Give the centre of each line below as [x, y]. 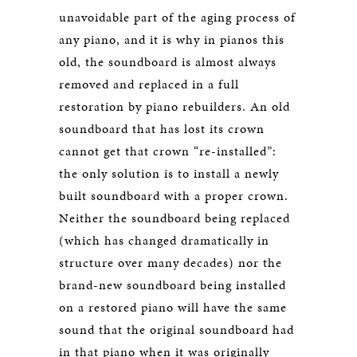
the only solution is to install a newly [169, 173]
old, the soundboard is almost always [168, 62]
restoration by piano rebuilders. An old [175, 106]
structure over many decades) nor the [171, 263]
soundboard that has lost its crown [162, 129]
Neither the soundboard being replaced [175, 218]
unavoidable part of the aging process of [177, 17]
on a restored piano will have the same [173, 307]
